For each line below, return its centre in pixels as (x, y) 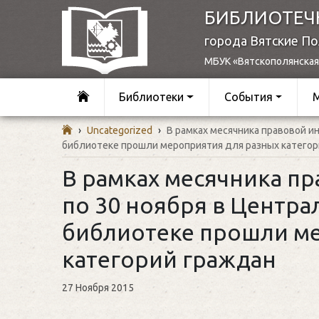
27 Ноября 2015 (98, 287)
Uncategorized (120, 130)
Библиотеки (152, 97)
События (248, 97)
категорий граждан (169, 259)
